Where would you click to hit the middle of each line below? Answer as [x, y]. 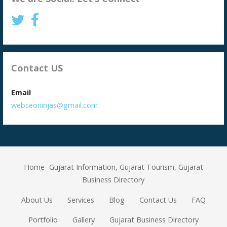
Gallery [83, 220]
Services [81, 200]
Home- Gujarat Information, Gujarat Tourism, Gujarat [113, 167]
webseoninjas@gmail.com [55, 105]
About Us [37, 200]
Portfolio [43, 220]
